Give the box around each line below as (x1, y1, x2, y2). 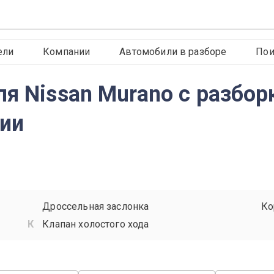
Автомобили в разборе (119, 46, 227, 57)
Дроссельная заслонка (42, 201, 149, 212)
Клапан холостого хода (42, 218, 149, 230)
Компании (43, 46, 91, 57)
